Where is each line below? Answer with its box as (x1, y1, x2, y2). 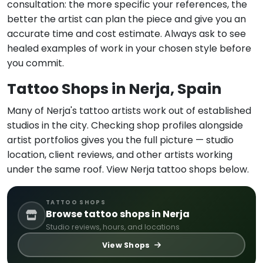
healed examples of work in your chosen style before (7, 42, 251, 56)
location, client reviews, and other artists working (7, 148, 232, 162)
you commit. (7, 56, 64, 70)
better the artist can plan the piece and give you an (7, 12, 246, 26)
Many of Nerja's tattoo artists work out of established (7, 104, 251, 118)
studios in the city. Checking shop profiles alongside (7, 119, 243, 133)
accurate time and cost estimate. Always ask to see (7, 27, 246, 41)
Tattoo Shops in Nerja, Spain (7, 79, 221, 100)
